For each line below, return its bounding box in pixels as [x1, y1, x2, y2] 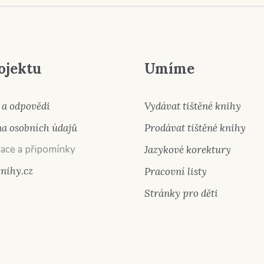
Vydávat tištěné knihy [144, 100, 242, 113]
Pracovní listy [144, 165, 207, 179]
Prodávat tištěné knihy [144, 121, 246, 135]
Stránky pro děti [144, 187, 219, 200]
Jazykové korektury [144, 143, 232, 157]
